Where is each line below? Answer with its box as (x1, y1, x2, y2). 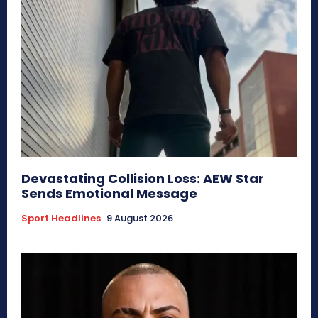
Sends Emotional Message (21, 185, 197, 203)
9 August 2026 (106, 212, 173, 226)
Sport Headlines (21, 212, 101, 226)
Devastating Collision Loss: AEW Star (21, 170, 264, 188)
